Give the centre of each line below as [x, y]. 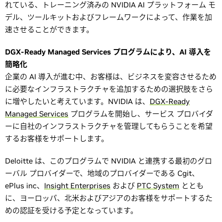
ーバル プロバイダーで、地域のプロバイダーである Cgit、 [102, 173]
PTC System [158, 186]
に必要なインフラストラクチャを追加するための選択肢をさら [109, 89]
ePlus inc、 [25, 186]
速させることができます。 [49, 29]
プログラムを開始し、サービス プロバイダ [141, 114]
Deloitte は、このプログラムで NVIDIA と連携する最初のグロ [109, 161]
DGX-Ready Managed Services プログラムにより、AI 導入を [108, 52]
